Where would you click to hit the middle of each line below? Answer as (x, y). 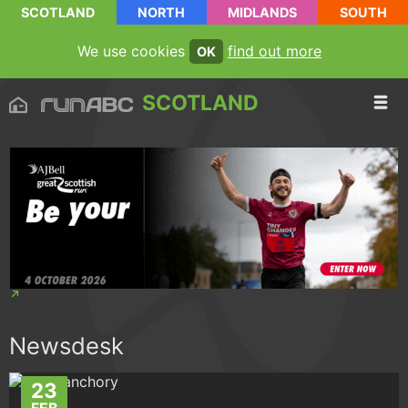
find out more (275, 51)
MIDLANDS (262, 12)
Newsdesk (66, 346)
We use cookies (133, 51)
